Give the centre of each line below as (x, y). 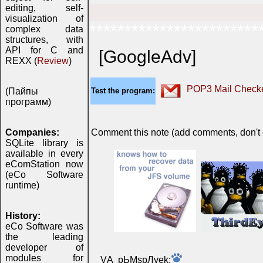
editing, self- (44, 8)
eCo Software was (44, 226)
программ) (28, 102)
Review (53, 61)
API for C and (44, 50)
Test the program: (123, 91)
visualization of (44, 18)
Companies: (32, 132)
